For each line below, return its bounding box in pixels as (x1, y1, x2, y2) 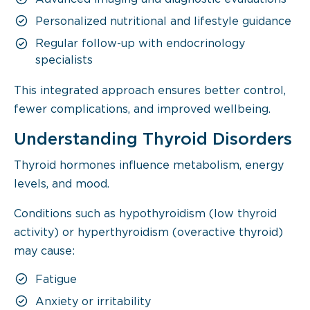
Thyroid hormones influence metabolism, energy (14, 161, 284, 171)
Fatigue (35, 275, 77, 285)
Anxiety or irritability (35, 297, 151, 307)
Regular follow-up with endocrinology (35, 39, 245, 49)
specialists (35, 55, 93, 66)
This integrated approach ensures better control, (14, 86, 286, 96)
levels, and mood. (14, 179, 109, 190)
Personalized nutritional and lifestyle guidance (35, 17, 291, 27)
